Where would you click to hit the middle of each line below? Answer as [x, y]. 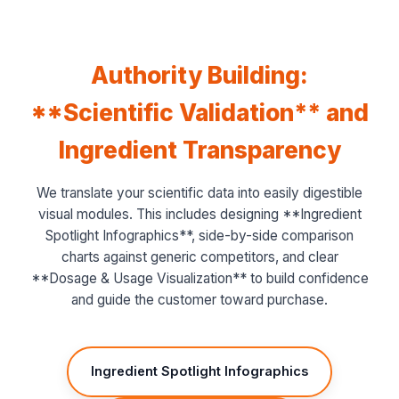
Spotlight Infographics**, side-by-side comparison [199, 236]
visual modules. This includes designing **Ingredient [199, 214]
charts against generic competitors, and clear [199, 257]
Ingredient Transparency [199, 150]
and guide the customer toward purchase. [199, 300]
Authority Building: [199, 75]
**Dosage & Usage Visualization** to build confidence [199, 278]
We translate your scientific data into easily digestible [199, 193]
